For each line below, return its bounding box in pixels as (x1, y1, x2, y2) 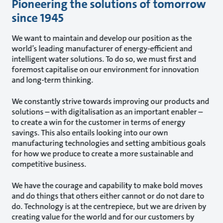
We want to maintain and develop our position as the (11, 32, 192, 43)
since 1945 (11, 9, 64, 26)
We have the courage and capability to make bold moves (11, 180, 203, 191)
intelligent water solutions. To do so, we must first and (11, 53, 197, 64)
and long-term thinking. (11, 74, 94, 85)
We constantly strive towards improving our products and (11, 96, 210, 107)
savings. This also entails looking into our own (11, 127, 168, 138)
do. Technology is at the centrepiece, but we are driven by (11, 201, 207, 212)
